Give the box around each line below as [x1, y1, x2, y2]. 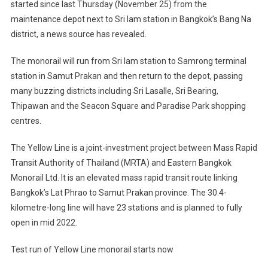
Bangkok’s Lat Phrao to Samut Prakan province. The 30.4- [10, 187, 227, 197]
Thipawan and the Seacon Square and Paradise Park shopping [10, 100, 246, 111]
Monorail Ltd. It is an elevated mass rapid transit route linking [10, 172, 237, 182]
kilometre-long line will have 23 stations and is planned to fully [10, 202, 242, 212]
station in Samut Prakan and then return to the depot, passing [10, 71, 243, 81]
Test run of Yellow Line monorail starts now [10, 244, 173, 254]
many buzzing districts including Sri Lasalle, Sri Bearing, [10, 86, 218, 96]
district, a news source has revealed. [10, 29, 147, 39]
